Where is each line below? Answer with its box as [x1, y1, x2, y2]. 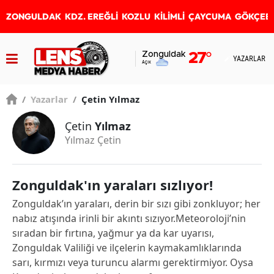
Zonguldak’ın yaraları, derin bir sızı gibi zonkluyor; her [12, 197, 261, 210]
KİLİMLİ [154, 11, 185, 22]
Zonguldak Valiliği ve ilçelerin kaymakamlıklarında [12, 241, 242, 254]
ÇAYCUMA [188, 11, 231, 22]
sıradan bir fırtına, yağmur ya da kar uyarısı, [12, 226, 214, 240]
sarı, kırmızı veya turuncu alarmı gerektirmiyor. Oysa [12, 256, 253, 269]
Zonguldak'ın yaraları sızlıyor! [12, 176, 213, 194]
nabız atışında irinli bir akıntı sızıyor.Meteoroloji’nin [12, 212, 246, 225]
